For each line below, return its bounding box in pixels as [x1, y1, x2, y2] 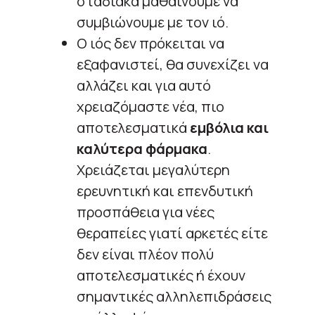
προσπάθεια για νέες [77, 202, 214, 221]
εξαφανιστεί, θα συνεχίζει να [77, 54, 269, 74]
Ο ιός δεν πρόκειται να [77, 33, 224, 53]
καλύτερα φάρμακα [77, 139, 207, 158]
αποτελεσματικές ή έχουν [77, 265, 245, 285]
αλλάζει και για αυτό [77, 75, 211, 95]
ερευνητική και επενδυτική [77, 181, 253, 200]
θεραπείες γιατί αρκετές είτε [77, 223, 268, 243]
